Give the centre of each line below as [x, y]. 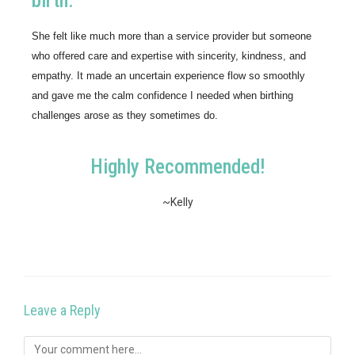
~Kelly [177, 202]
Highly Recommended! [177, 166]
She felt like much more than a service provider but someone [172, 36]
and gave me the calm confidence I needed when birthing [162, 95]
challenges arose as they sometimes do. [125, 115]
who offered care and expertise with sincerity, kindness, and [169, 55]
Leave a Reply [62, 310]
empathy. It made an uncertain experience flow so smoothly [168, 75]
